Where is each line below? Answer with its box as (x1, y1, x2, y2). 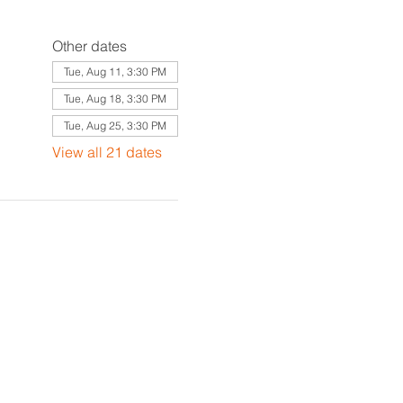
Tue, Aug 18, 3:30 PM (63, 92, 166, 105)
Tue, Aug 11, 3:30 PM (63, 65, 166, 78)
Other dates (51, 37, 127, 55)
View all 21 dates (51, 143, 162, 161)
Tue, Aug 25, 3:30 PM (63, 119, 166, 132)
